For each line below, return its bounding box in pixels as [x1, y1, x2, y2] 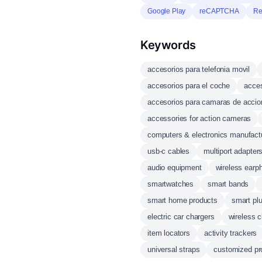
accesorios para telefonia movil [147, 65, 250, 74]
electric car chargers [147, 212, 215, 221]
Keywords [140, 38, 196, 52]
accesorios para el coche [147, 81, 230, 90]
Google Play [147, 7, 186, 15]
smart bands [208, 180, 249, 188]
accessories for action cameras [147, 114, 251, 123]
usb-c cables [147, 147, 190, 156]
